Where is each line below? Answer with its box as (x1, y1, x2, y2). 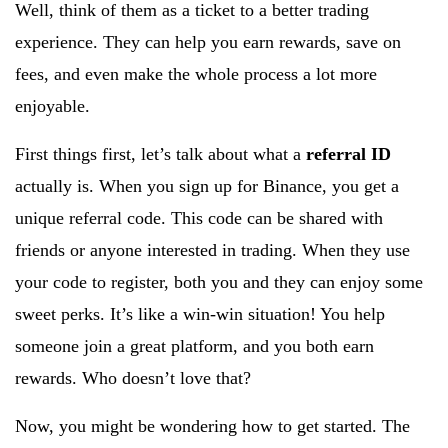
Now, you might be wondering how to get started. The (15, 416, 410, 436)
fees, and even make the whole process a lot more (15, 64, 377, 84)
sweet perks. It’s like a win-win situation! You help (15, 304, 385, 324)
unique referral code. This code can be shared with (15, 208, 383, 228)
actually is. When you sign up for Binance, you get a (15, 176, 399, 196)
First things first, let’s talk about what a (15, 144, 306, 164)
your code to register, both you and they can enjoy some (15, 272, 423, 292)
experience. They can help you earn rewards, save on (15, 32, 401, 52)
